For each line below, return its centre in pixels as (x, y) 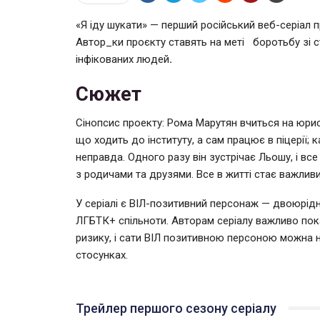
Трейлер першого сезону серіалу (176, 308)
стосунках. (102, 255)
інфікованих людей (122, 59)
